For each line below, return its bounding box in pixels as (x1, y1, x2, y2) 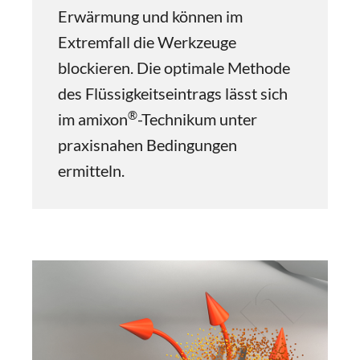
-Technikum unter (137, 109, 257, 129)
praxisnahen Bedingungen (58, 135, 237, 154)
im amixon (58, 109, 128, 129)
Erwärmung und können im (58, 6, 243, 26)
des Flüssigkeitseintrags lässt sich (58, 84, 288, 103)
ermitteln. (58, 161, 125, 180)
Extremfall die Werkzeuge (58, 32, 236, 51)
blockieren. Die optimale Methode (58, 58, 290, 77)
